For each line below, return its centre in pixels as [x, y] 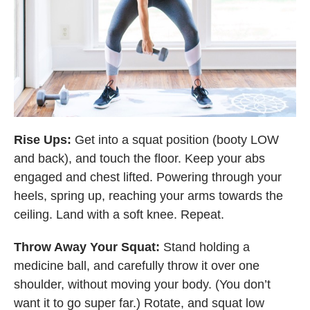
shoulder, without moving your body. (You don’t [142, 285]
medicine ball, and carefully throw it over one [137, 266]
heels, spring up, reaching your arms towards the [148, 196]
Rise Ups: [44, 140]
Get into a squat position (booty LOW [177, 140]
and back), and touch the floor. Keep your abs [139, 159]
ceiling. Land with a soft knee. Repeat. [119, 215]
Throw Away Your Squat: [89, 247]
